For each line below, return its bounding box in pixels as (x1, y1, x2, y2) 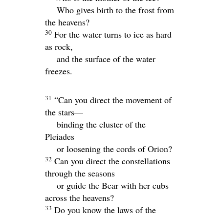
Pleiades (45, 131, 74, 143)
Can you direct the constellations (54, 155, 170, 167)
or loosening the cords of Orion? (57, 143, 172, 155)
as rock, (45, 41, 73, 53)
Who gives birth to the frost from (57, 4, 174, 16)
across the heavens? (45, 192, 114, 204)
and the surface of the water (57, 53, 155, 65)
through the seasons (45, 167, 115, 179)
